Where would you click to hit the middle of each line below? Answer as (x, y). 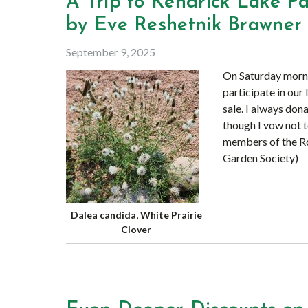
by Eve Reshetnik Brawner (184, 25)
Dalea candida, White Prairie (136, 215)
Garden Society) (261, 158)
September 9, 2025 (111, 52)
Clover (136, 229)
